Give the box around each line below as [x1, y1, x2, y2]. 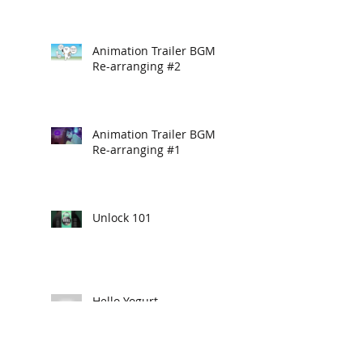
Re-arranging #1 [92, 142, 181, 157]
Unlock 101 [92, 210, 152, 225]
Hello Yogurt [92, 293, 158, 309]
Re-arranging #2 [92, 58, 181, 74]
